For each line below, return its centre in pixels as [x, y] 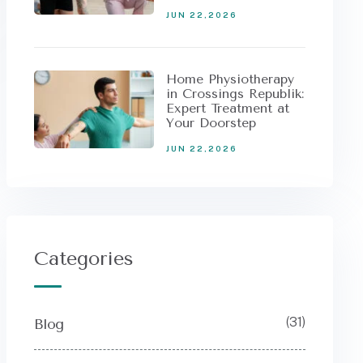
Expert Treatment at [227, 108]
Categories [83, 258]
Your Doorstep [211, 123]
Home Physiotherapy [230, 79]
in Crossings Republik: [235, 94]
